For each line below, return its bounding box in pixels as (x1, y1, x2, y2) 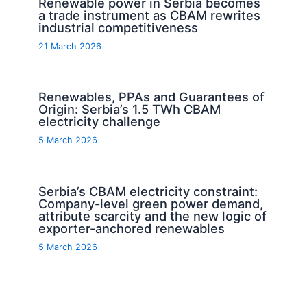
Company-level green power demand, (38, 195, 264, 211)
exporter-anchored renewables (38, 220, 225, 236)
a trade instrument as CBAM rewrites (38, 8, 261, 23)
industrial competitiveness (38, 20, 199, 36)
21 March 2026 (38, 41, 102, 52)
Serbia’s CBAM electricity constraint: (38, 183, 258, 199)
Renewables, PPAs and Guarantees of (38, 89, 265, 105)
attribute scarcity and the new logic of (38, 208, 267, 223)
